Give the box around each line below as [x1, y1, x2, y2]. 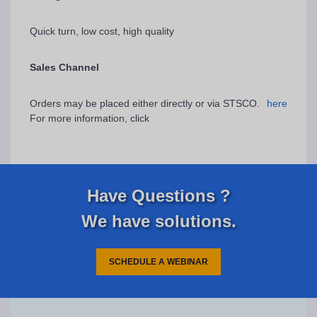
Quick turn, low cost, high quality [30, 25, 174, 37]
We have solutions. [81, 211, 236, 231]
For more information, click [30, 112, 149, 124]
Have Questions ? [86, 185, 231, 205]
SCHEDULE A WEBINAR [109, 256, 208, 267]
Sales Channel [30, 61, 99, 73]
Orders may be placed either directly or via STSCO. [30, 97, 260, 109]
